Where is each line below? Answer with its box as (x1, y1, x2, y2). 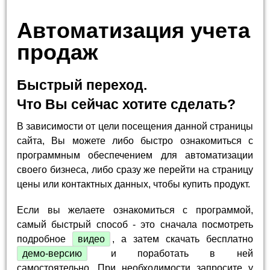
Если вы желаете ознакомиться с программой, (17, 205, 253, 216)
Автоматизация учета (17, 17, 251, 43)
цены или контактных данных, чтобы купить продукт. (17, 178, 251, 189)
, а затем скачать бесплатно (112, 234, 253, 245)
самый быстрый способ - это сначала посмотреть (17, 219, 253, 230)
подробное (17, 234, 73, 245)
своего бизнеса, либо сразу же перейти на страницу (17, 164, 253, 175)
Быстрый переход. (17, 77, 148, 93)
